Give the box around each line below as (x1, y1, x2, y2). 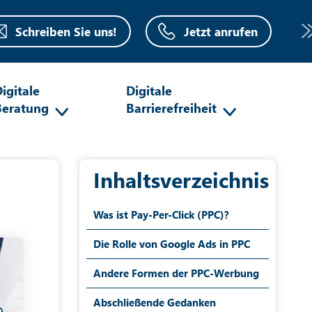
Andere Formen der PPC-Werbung (93, 266, 259, 280)
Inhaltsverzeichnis (93, 166, 269, 194)
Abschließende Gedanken (93, 295, 216, 309)
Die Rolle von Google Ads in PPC (93, 237, 250, 251)
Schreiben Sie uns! (15, 24, 117, 39)
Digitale (125, 81, 172, 99)
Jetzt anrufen (183, 24, 258, 39)
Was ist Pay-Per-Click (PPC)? (93, 208, 229, 221)
